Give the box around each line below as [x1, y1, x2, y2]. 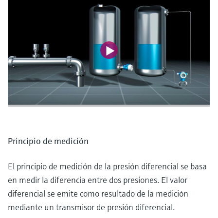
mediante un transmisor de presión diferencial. [8, 201, 175, 213]
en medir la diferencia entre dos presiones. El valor [8, 174, 187, 186]
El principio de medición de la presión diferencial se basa [8, 161, 207, 172]
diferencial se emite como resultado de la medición [8, 188, 188, 200]
